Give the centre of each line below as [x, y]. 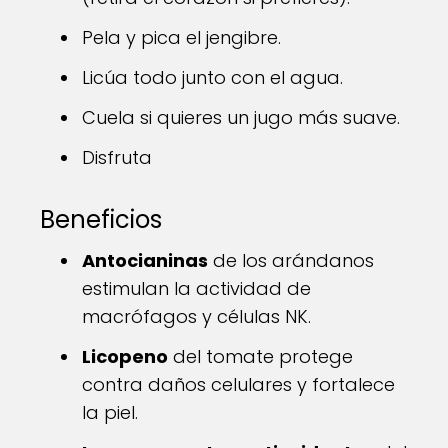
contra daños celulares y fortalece [238, 384]
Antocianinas [145, 260]
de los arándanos [291, 260]
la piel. [110, 412]
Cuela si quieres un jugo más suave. [241, 117]
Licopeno [125, 356]
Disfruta [117, 157]
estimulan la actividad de [196, 288]
